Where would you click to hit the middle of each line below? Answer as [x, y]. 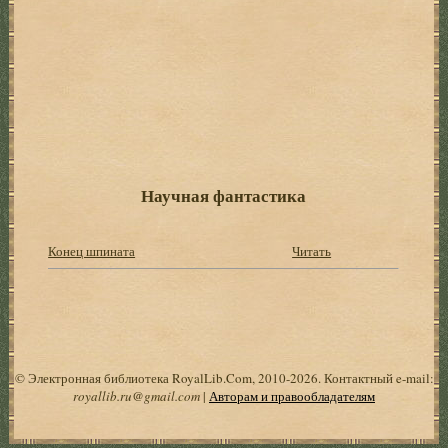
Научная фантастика [224, 195]
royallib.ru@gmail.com [136, 395]
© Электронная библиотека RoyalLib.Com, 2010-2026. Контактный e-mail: [224, 377]
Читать [312, 250]
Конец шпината [92, 250]
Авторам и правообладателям [292, 395]
